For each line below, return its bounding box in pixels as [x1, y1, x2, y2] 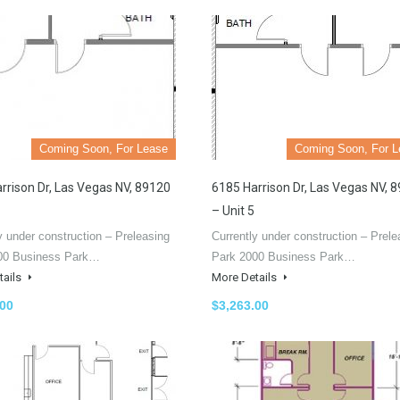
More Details [212, 270, 279, 284]
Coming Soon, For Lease [39, 141, 168, 155]
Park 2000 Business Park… [212, 249, 355, 263]
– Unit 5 [212, 203, 254, 218]
